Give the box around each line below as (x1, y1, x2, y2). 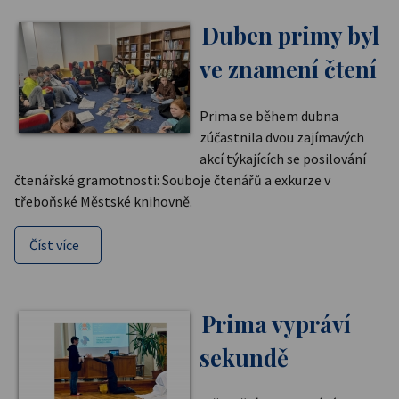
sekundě (199, 341, 289, 372)
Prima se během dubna (199, 106, 338, 125)
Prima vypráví (201, 307, 351, 338)
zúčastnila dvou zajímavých (199, 127, 364, 146)
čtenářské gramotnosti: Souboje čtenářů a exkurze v (14, 170, 330, 189)
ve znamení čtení (199, 53, 377, 85)
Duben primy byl (201, 20, 379, 51)
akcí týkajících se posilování (199, 149, 366, 167)
